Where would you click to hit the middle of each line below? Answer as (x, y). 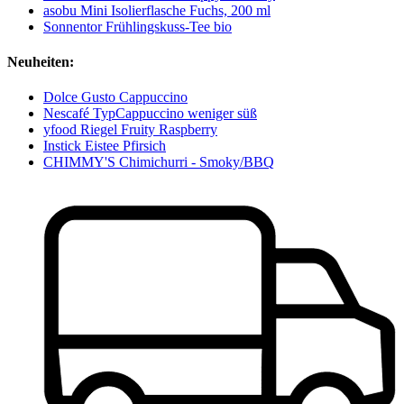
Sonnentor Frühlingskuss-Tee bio (138, 26)
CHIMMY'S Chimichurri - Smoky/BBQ (159, 162)
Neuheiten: (41, 62)
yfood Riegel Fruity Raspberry (130, 130)
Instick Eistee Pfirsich (105, 146)
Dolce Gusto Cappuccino (115, 97)
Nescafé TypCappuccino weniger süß (150, 114)
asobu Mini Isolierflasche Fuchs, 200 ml (157, 10)
